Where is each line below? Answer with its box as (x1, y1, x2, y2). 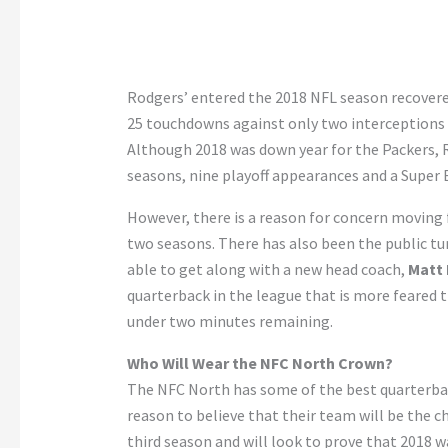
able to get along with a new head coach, (126, 259, 408, 280)
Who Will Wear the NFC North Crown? (126, 353, 393, 374)
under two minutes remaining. (126, 311, 333, 332)
